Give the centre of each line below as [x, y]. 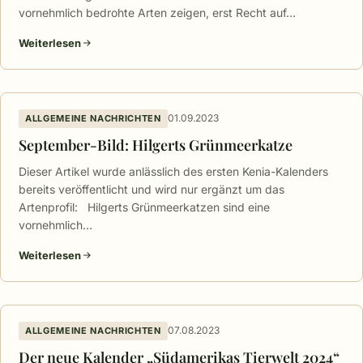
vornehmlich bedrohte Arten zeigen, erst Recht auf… [157, 12]
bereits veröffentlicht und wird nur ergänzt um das [152, 189]
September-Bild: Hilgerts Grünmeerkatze [156, 145]
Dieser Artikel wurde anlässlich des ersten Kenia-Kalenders [173, 171]
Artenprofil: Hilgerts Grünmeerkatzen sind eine [144, 207]
